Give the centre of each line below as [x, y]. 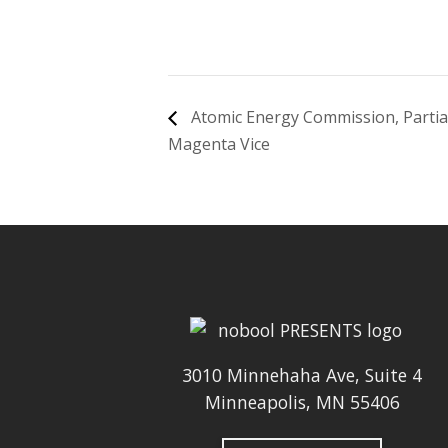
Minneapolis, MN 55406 [302, 401]
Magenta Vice [219, 143]
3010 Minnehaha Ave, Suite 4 [302, 374]
